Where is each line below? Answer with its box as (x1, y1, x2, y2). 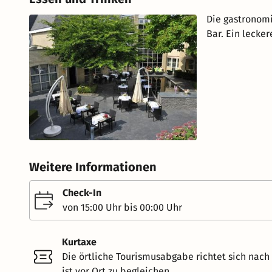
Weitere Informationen (29, 160, 157, 175)
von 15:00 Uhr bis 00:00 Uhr (63, 202, 182, 214)
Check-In (63, 187, 101, 199)
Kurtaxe (62, 236, 97, 248)
